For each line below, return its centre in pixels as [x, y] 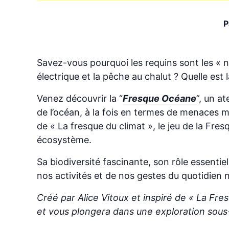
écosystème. [64, 140]
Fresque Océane [159, 98]
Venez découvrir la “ [80, 98]
